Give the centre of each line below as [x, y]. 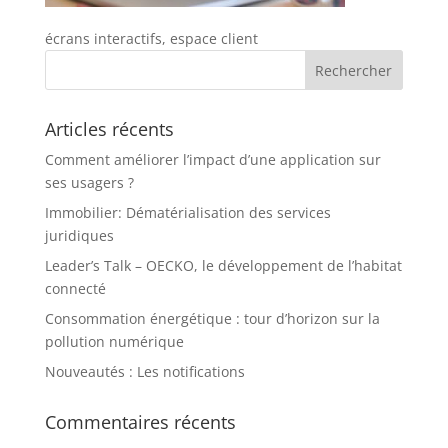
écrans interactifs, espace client [151, 38]
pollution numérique [114, 341]
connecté [75, 288]
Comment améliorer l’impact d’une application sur [212, 159]
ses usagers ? [89, 182]
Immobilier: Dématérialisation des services [187, 212]
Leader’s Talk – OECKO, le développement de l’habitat [223, 265]
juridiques [79, 235]
